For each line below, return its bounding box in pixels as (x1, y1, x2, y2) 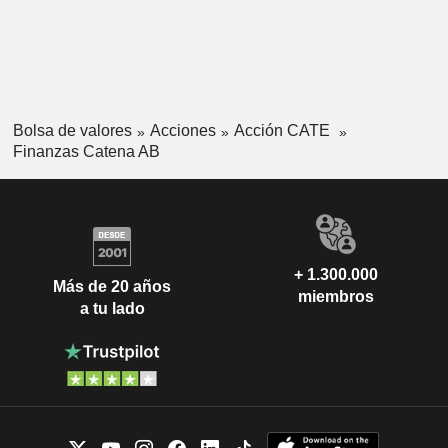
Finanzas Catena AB (12, 142, 160, 160)
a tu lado (79, 300, 145, 318)
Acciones (149, 121, 216, 139)
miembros (298, 287, 374, 305)
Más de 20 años (53, 278, 171, 296)
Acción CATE (233, 121, 334, 139)
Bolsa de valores (12, 121, 132, 139)
